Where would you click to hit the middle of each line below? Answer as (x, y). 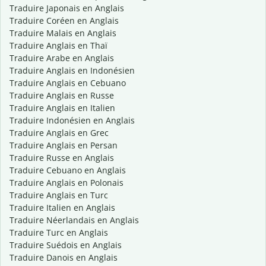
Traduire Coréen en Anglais (64, 21)
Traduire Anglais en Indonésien (72, 71)
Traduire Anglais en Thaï (58, 46)
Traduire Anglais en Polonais (66, 183)
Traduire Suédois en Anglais (66, 245)
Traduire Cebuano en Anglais (68, 170)
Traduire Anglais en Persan (64, 145)
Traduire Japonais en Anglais (67, 8)
